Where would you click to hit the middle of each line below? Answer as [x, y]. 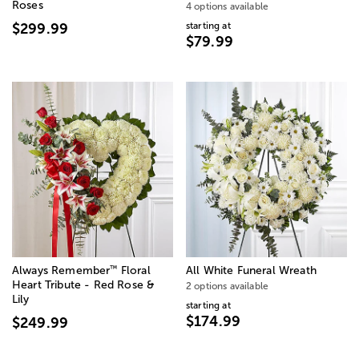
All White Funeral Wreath [251, 271]
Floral [134, 271]
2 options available [228, 286]
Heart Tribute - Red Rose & [84, 285]
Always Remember [61, 271]
